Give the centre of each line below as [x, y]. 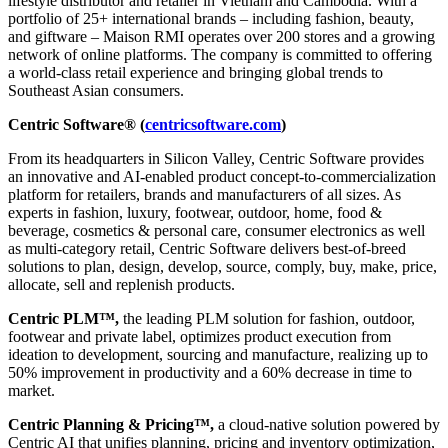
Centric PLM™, [63, 318]
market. [31, 390]
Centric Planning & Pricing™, [111, 424]
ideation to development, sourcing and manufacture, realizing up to [218, 354]
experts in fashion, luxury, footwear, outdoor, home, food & [195, 212]
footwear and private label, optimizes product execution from [199, 336]
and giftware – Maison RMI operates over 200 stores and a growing [221, 36]
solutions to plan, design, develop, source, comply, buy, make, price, [222, 266]
